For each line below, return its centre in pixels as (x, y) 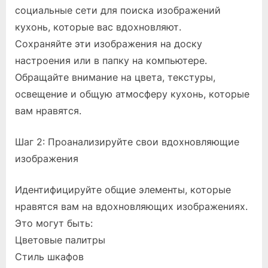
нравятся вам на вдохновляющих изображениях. (131, 206)
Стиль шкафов (49, 256)
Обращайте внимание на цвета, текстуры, (115, 77)
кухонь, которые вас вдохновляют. (98, 27)
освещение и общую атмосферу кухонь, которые (132, 94)
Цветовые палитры (60, 240)
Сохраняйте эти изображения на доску (109, 43)
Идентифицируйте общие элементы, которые (123, 189)
